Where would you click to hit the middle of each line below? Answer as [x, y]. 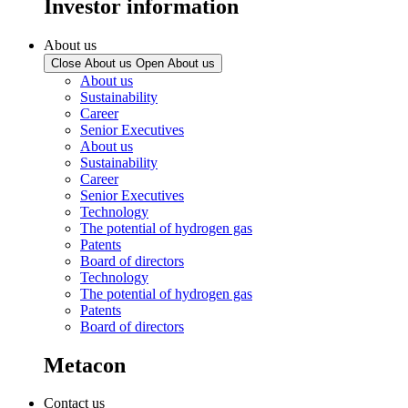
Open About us [175, 63]
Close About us [92, 63]
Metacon [85, 365]
